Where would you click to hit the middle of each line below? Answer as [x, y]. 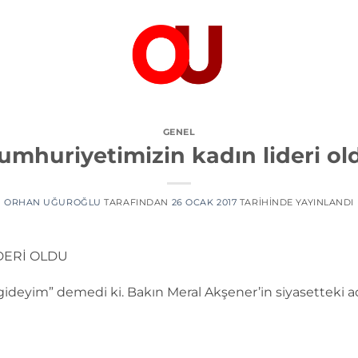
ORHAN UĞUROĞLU [52, 202]
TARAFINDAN [135, 202]
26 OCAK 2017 [204, 202]
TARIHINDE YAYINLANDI [296, 202]
